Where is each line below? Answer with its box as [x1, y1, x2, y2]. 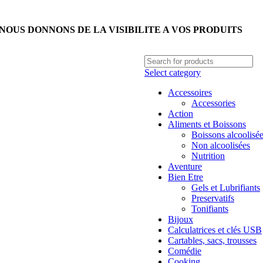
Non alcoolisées [191, 140, 250, 150]
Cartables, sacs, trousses [168, 235, 257, 245]
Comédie [168, 246, 201, 256]
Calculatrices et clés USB [168, 225, 262, 235]
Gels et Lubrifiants [191, 183, 260, 193]
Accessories [191, 98, 235, 108]
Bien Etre [168, 172, 203, 182]
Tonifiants [191, 204, 228, 214]
